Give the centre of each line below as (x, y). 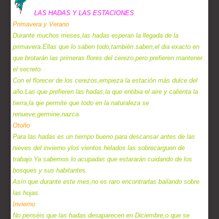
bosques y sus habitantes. (50, 171)
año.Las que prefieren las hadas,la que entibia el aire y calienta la (106, 92)
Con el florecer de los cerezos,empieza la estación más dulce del (105, 81)
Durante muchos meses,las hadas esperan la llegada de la (96, 36)
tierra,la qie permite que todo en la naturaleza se (81, 103)
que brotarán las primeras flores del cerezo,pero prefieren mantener (108, 58)
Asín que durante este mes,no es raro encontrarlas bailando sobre (106, 182)
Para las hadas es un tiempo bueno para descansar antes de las (104, 137)
